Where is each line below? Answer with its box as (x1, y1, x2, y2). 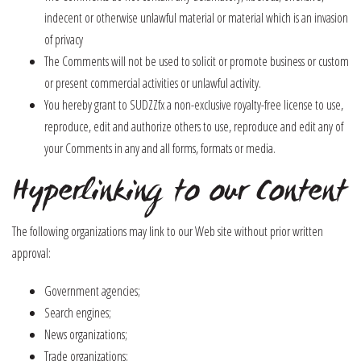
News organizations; (44, 326, 127, 343)
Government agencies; (44, 282, 140, 300)
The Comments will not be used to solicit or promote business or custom (44, 52, 349, 70)
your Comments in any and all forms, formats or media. (44, 139, 276, 157)
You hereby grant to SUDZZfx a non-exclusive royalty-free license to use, (44, 96, 343, 114)
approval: (12, 244, 51, 262)
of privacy (44, 31, 83, 48)
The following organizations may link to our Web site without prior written (12, 222, 323, 240)
